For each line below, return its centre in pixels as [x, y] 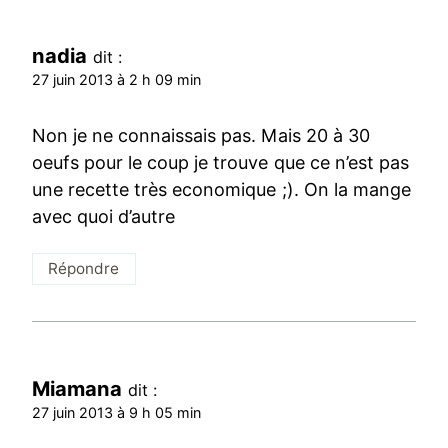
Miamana [77, 389]
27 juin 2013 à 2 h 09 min [117, 80]
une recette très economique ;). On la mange [221, 189]
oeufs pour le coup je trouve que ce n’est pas [220, 162]
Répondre [84, 269]
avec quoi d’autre [104, 216]
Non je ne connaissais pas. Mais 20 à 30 [201, 135]
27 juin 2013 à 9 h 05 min [117, 413]
